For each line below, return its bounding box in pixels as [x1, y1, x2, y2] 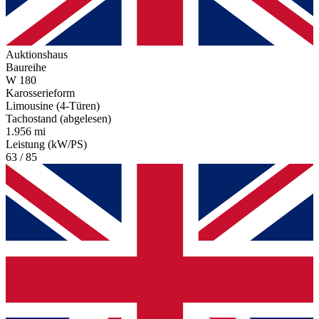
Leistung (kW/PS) [6, 138, 87, 151]
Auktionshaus [6, 48, 68, 61]
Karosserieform [6, 87, 75, 100]
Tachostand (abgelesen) [6, 113, 111, 125]
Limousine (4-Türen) [6, 100, 100, 113]
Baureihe [6, 61, 46, 74]
